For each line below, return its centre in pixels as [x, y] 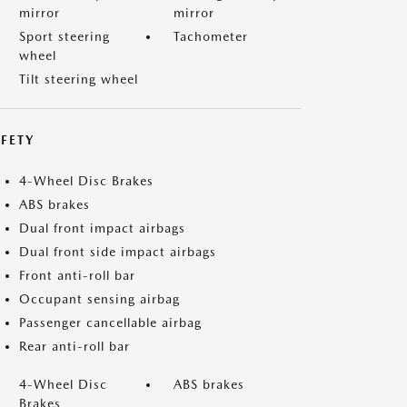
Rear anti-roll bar [74, 346]
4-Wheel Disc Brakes [86, 181]
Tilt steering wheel [79, 79]
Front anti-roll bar [77, 275]
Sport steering [65, 36]
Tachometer [211, 36]
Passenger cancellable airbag [110, 323]
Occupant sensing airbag [99, 299]
